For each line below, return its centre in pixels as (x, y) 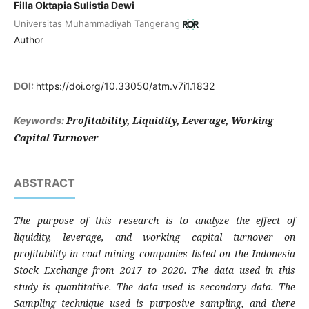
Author (28, 39)
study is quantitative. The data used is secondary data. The (154, 286)
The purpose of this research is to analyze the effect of (154, 220)
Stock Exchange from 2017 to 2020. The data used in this (154, 270)
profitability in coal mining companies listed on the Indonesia (154, 253)
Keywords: (40, 120)
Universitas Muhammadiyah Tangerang (97, 23)
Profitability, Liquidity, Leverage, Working (169, 120)
